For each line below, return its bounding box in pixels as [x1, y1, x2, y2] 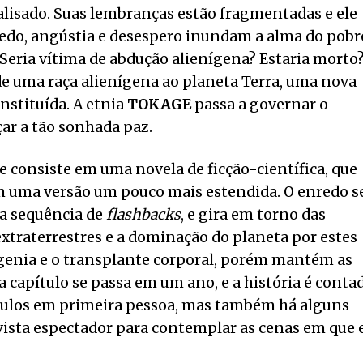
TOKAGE [127, 96, 191, 114]
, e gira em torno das [181, 206, 326, 224]
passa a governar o [191, 96, 328, 114]
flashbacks [106, 206, 181, 224]
